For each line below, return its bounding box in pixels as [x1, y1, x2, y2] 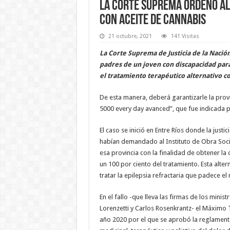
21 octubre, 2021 [108, 32, 152, 40]
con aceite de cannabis [99, 13, 206, 28]
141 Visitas [170, 32, 199, 40]
